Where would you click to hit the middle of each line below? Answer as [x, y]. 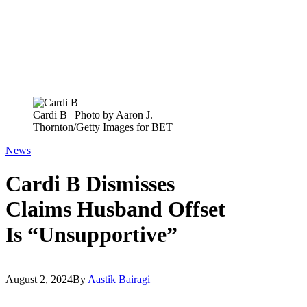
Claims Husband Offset [115, 209]
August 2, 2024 [39, 279]
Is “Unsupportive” [91, 235]
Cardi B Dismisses [90, 184]
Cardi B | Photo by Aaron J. [93, 115]
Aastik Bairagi [119, 279]
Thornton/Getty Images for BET [103, 127]
